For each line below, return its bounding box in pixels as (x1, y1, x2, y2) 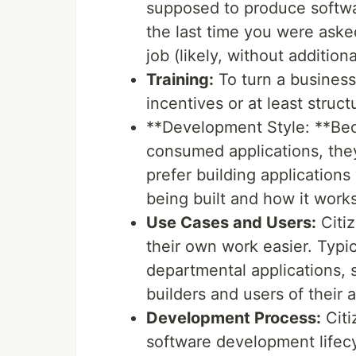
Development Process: (146, 308, 321, 328)
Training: (146, 70, 214, 90)
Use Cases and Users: (146, 213, 316, 233)
